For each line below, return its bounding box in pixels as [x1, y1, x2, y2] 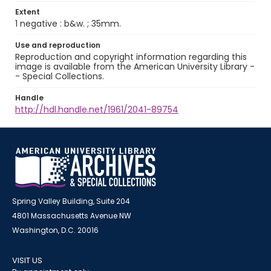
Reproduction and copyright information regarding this [15, 51, 247, 63]
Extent [15, 7, 40, 17]
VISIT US [12, 255, 42, 266]
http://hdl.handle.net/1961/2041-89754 [15, 103, 178, 116]
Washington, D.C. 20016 [12, 225, 99, 235]
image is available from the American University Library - [15, 60, 255, 73]
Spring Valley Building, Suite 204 [12, 196, 130, 206]
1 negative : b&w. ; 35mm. [15, 18, 121, 30]
